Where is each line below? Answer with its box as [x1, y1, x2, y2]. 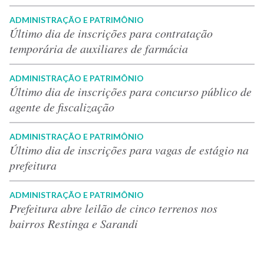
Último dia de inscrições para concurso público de [9, 83, 252, 99]
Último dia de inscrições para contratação [9, 25, 213, 41]
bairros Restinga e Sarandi [9, 215, 138, 231]
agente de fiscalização [9, 98, 114, 114]
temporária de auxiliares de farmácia [9, 40, 188, 56]
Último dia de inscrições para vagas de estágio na [9, 141, 249, 157]
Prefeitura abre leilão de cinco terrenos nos [9, 200, 217, 216]
